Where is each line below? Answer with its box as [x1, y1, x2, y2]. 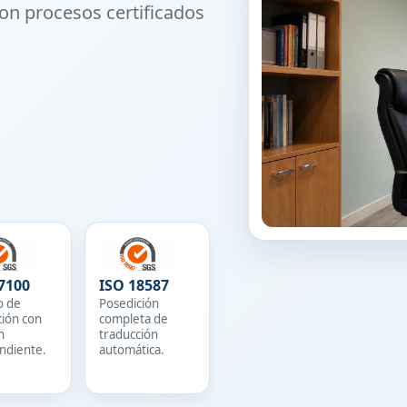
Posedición [98, 295, 159, 312]
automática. [98, 342, 164, 358]
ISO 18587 [98, 275, 169, 295]
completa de [98, 311, 168, 327]
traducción [98, 326, 158, 342]
